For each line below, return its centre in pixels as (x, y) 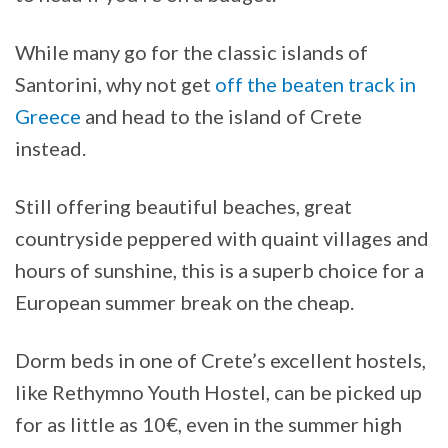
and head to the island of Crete (221, 115)
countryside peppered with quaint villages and (222, 237)
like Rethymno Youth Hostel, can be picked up (218, 391)
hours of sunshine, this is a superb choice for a (219, 269)
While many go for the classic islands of (191, 51)
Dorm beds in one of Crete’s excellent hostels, (220, 359)
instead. (50, 147)
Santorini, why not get (115, 83)
